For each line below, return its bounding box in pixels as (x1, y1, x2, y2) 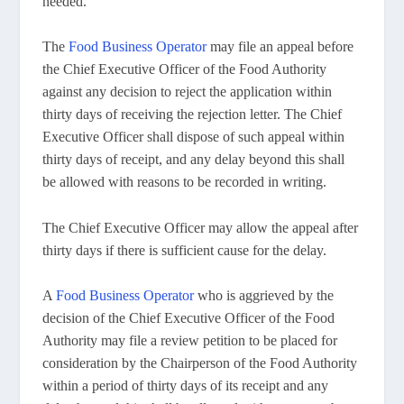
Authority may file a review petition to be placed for (42, 333, 338, 349)
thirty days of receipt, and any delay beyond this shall (42, 151, 345, 168)
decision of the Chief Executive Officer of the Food (42, 310, 335, 326)
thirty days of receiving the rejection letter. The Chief (42, 106, 343, 123)
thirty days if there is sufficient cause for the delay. (42, 242, 327, 258)
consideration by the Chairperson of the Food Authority (42, 355, 358, 372)
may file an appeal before (207, 39, 354, 55)
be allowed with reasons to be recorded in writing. (42, 174, 327, 190)
